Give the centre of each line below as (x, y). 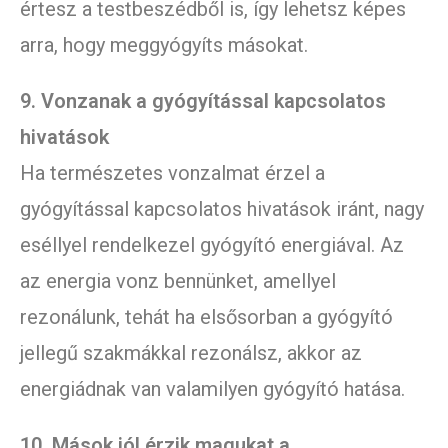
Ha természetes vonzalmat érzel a (172, 173)
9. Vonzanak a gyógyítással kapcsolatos (203, 101)
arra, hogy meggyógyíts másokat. (164, 45)
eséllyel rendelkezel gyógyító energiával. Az (212, 245)
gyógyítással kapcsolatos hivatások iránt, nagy (222, 209)
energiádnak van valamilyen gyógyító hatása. (212, 389)
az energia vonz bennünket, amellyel (178, 281)
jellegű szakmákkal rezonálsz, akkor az (191, 353)
